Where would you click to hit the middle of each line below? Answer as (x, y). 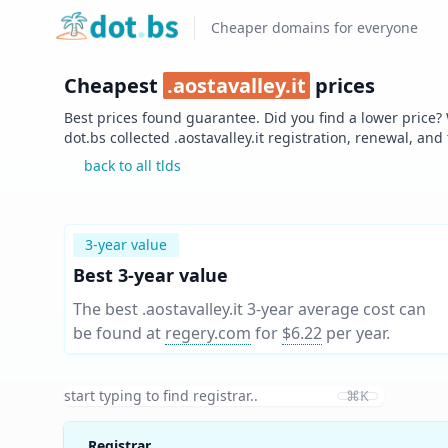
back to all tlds (132, 165)
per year (356, 333)
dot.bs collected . (121, 137)
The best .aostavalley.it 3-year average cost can (249, 309)
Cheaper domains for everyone (315, 27)
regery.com (208, 333)
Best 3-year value (150, 275)
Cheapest (113, 85)
